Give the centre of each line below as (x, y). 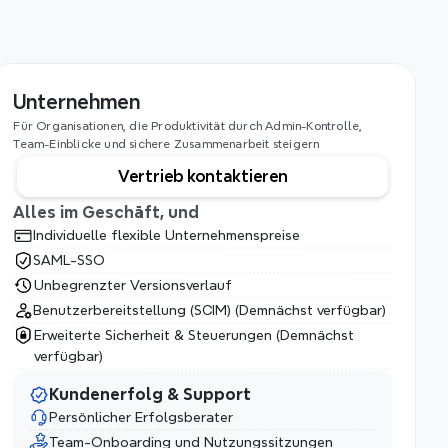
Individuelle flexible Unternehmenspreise (167, 235)
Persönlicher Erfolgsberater (141, 417)
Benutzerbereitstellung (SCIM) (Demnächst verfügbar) (210, 310)
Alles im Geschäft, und (106, 212)
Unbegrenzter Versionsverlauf (133, 285)
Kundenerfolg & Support (150, 394)
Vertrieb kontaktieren (202, 176)
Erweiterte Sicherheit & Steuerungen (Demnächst (194, 335)
